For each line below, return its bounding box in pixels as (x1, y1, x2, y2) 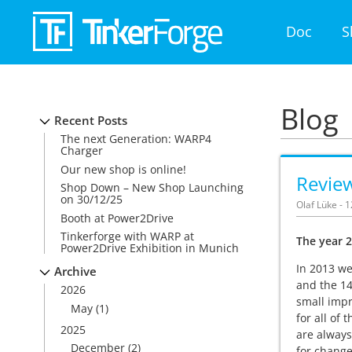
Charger (60, 143, 103, 159)
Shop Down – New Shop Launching (60, 180, 244, 196)
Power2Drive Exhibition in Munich (60, 240, 239, 255)
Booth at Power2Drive (60, 210, 174, 225)
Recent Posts (54, 112, 127, 129)
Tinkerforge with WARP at (60, 228, 194, 244)
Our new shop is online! (60, 161, 186, 177)
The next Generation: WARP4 (60, 131, 211, 147)
